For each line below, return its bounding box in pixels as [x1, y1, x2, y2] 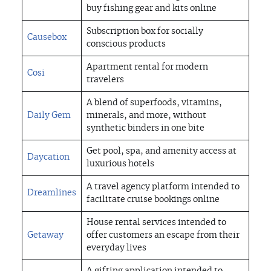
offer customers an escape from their [87, 231, 240, 240]
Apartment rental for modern [87, 63, 208, 72]
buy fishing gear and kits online [87, 4, 217, 13]
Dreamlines [27, 189, 76, 198]
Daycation [27, 153, 70, 162]
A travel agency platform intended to [87, 183, 240, 192]
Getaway [27, 231, 64, 240]
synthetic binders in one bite [87, 124, 204, 133]
